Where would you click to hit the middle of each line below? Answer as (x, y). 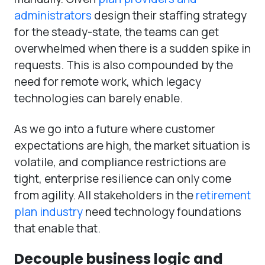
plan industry (49, 211)
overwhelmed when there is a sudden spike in (132, 48)
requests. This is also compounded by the (124, 65)
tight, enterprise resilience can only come (123, 178)
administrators (53, 15)
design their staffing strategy (169, 15)
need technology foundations (162, 211)
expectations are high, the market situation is (132, 145)
